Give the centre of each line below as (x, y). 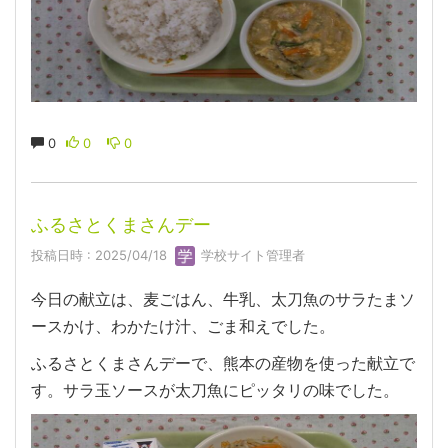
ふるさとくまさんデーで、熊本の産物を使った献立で (223, 363)
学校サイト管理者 (251, 254)
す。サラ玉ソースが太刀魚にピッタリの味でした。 (215, 390)
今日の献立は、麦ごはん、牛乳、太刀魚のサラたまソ (223, 299)
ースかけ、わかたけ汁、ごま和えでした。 (183, 326)
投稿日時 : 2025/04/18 (103, 254)
